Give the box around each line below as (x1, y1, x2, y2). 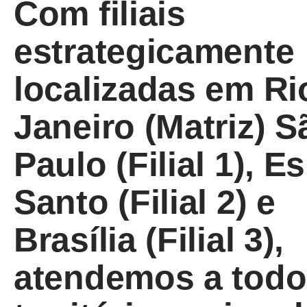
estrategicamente (14, 32, 295, 71)
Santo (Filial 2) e (14, 183, 275, 221)
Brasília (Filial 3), (14, 221, 284, 259)
